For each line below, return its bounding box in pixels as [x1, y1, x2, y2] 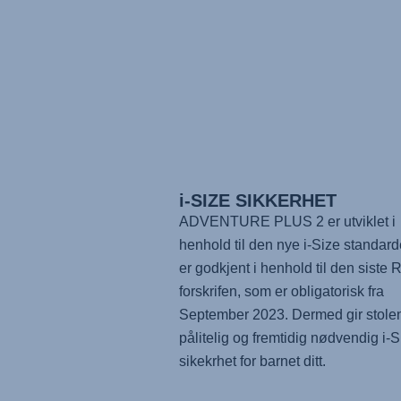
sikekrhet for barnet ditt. [178, 354, 326, 370]
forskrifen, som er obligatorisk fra [178, 284, 384, 300]
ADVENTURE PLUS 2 [178, 214, 324, 230]
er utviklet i [323, 214, 396, 230]
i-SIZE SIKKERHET [178, 191, 337, 211]
